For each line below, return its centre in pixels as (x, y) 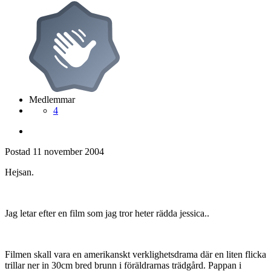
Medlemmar (52, 100)
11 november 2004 (68, 152)
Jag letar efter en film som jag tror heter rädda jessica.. (107, 214)
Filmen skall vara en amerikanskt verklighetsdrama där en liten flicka (135, 255)
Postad (19, 152)
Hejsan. (19, 172)
